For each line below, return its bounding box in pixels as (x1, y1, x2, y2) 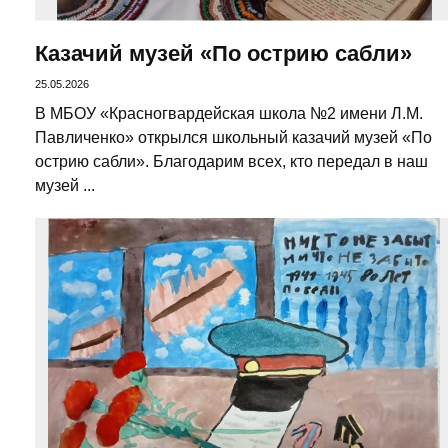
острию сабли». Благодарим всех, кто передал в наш (35, 153, 428, 171)
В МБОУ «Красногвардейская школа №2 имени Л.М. (35, 105, 423, 123)
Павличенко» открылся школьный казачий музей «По (35, 129, 432, 147)
